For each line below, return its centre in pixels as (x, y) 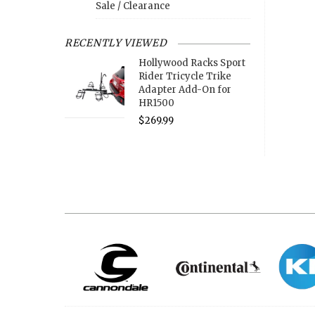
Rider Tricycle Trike (185, 77)
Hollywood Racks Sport (192, 63)
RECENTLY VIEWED (116, 43)
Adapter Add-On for (185, 90)
